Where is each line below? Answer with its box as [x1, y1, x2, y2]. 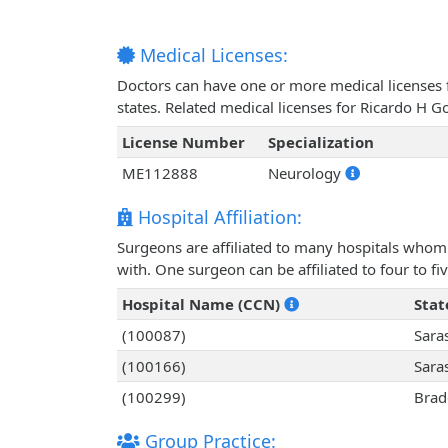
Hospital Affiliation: [133, 205, 302, 230]
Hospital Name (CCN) [121, 294, 284, 315]
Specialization [267, 132, 374, 153]
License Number [121, 132, 245, 153]
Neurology [267, 163, 345, 184]
